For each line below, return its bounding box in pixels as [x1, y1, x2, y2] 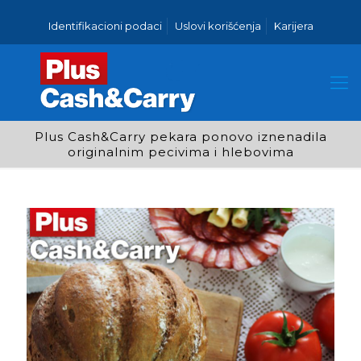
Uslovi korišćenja [174, 19, 261, 32]
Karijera [273, 19, 313, 32]
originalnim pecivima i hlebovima [67, 144, 294, 160]
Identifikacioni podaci [48, 19, 162, 32]
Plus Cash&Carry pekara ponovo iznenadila [34, 129, 327, 144]
